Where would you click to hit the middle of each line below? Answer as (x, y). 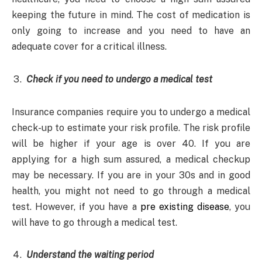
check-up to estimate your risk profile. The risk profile (131, 127)
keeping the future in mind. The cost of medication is (131, 15)
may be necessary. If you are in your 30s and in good (131, 175)
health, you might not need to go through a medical (131, 191)
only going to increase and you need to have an (131, 31)
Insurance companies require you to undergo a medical (131, 112)
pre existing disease (185, 206)
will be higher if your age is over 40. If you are (131, 143)
